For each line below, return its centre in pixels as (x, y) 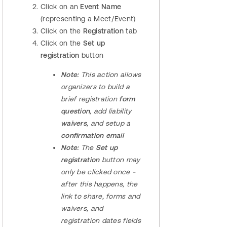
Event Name (101, 7)
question (75, 111)
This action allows (110, 75)
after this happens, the (99, 184)
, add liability (111, 111)
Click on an (61, 7)
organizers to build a (95, 87)
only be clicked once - (98, 172)
